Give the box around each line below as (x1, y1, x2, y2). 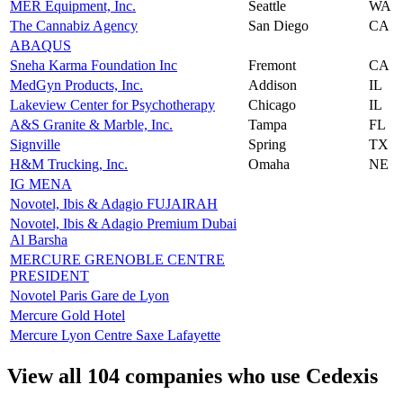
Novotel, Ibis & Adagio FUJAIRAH (10, 195, 218, 211)
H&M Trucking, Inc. (10, 156, 128, 172)
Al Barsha (10, 231, 67, 247)
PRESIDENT (10, 267, 89, 283)
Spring (248, 136, 286, 152)
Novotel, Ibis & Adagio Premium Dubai (10, 215, 237, 231)
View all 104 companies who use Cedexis (7, 363, 378, 388)
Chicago (248, 96, 296, 112)
